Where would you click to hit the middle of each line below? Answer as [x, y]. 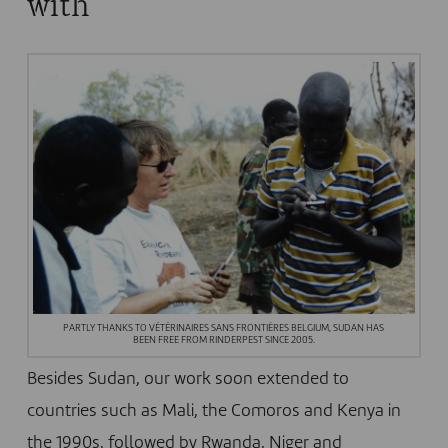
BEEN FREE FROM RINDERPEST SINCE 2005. [223, 340]
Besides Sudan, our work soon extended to [187, 380]
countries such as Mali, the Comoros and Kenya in [213, 412]
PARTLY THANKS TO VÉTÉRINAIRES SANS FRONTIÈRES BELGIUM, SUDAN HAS [224, 328]
